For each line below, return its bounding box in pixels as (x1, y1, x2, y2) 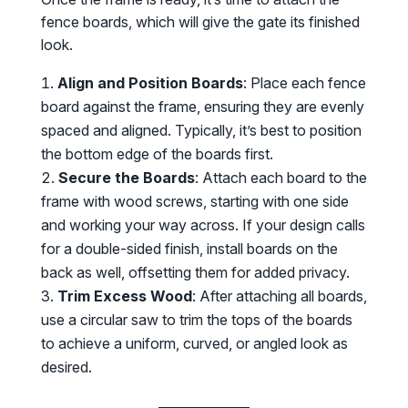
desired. (40, 358, 92, 377)
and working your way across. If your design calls (40, 216, 365, 235)
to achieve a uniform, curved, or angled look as (40, 334, 348, 353)
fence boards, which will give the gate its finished (40, 13, 360, 32)
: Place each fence (242, 74, 366, 93)
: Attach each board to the (194, 168, 367, 188)
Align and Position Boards (56, 74, 243, 93)
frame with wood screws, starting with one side (40, 192, 349, 211)
